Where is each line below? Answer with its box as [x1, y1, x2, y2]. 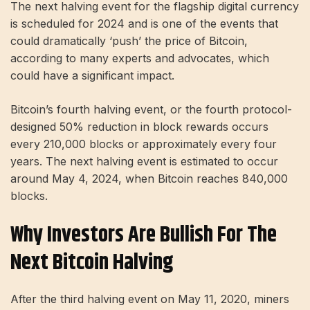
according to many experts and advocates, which [10, 51, 269, 65]
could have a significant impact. [10, 69, 174, 82]
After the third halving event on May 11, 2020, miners [10, 291, 289, 306]
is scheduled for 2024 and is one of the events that [10, 17, 278, 30]
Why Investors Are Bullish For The [10, 218, 277, 252]
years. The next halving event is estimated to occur [10, 154, 278, 168]
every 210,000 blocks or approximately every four [10, 137, 277, 151]
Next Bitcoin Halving [10, 246, 173, 280]
